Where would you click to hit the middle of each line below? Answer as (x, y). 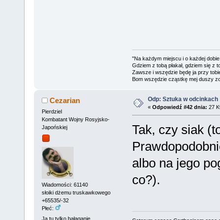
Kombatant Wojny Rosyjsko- (75, 120)
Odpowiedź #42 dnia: (179, 107)
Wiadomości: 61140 (65, 184)
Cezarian (65, 101)
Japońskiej (54, 127)
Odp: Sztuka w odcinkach (183, 99)
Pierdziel (52, 112)
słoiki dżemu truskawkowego (76, 192)
